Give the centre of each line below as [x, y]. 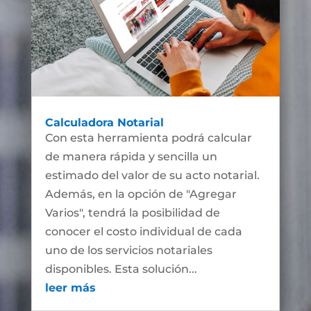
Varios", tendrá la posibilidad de [132, 213]
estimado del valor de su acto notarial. [152, 176]
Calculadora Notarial [104, 123]
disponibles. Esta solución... [121, 269]
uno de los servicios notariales [128, 251]
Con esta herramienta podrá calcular [148, 138]
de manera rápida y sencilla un [131, 157]
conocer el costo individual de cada [143, 232]
